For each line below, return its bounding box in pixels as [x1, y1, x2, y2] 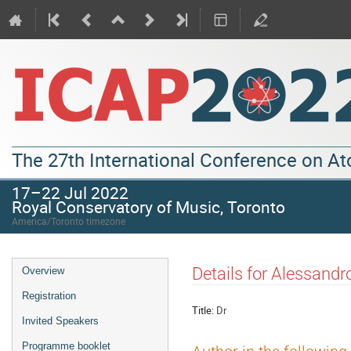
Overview [22, 265, 64, 277]
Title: [192, 302, 214, 317]
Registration [22, 290, 76, 302]
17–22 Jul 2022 [12, 181, 128, 204]
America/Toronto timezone [12, 215, 125, 227]
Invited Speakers [22, 315, 99, 327]
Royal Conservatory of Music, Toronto [12, 195, 285, 218]
